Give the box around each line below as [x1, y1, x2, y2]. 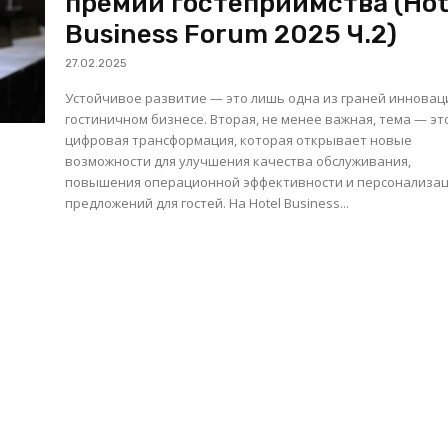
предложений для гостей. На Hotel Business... [229, 194, 350, 213]
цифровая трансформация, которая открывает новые [65, 131, 413, 150]
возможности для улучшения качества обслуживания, [65, 152, 412, 171]
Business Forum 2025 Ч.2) [65, 19, 398, 51]
